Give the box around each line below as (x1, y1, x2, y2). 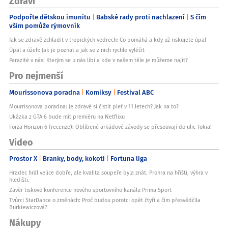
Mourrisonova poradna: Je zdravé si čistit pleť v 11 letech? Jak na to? (9, 102, 179, 110)
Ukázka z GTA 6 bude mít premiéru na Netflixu (9, 112, 125, 121)
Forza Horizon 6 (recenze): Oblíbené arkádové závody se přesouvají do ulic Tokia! (9, 122, 212, 131)
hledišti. (9, 176, 31, 184)
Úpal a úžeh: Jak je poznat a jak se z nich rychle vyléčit (9, 46, 145, 54)
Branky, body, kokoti (43, 153, 105, 164)
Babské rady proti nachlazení (96, 12, 185, 22)
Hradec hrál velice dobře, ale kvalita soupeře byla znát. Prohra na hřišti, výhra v (9, 168, 208, 177)
